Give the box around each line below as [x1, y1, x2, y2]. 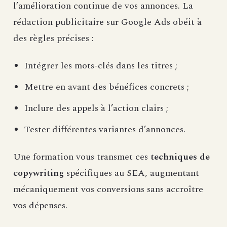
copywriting [13, 166, 64, 180]
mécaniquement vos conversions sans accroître [13, 182, 203, 197]
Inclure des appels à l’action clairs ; [24, 101, 168, 116]
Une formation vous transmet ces [13, 150, 150, 164]
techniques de [150, 150, 210, 164]
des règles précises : [13, 31, 94, 46]
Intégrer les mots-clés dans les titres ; [24, 59, 177, 73]
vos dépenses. [13, 199, 67, 213]
